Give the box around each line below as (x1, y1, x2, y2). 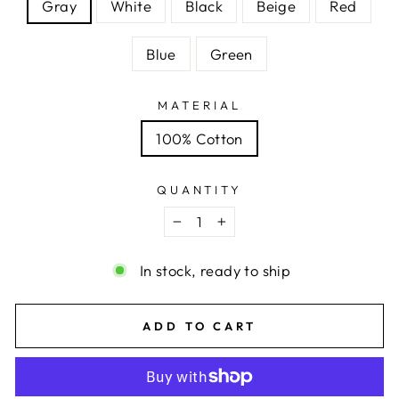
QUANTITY (156, 183, 243, 197)
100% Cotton (156, 129, 243, 148)
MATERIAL (158, 98, 241, 112)
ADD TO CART (142, 319, 256, 333)
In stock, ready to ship (139, 261, 291, 280)
